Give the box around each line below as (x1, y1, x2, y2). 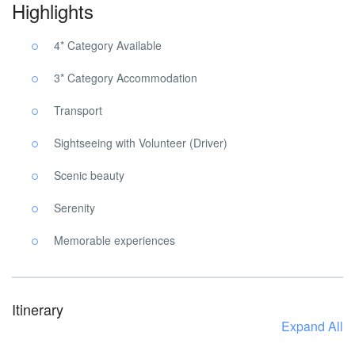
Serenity (54, 200, 95, 216)
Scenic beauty (54, 167, 124, 183)
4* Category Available (54, 37, 162, 53)
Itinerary (12, 299, 63, 319)
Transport (54, 102, 102, 118)
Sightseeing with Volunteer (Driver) (54, 135, 227, 151)
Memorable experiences (54, 232, 175, 248)
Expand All (281, 317, 343, 335)
